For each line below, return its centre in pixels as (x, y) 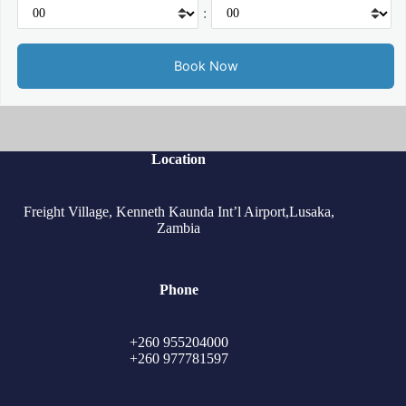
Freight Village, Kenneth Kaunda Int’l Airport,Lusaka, (179, 211)
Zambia (179, 227)
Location (179, 159)
